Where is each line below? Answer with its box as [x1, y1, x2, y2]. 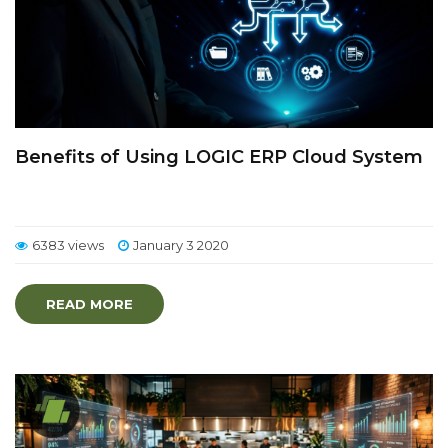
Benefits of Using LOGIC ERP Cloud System [15, 146, 423, 168]
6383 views [32, 237, 104, 253]
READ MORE [46, 296, 133, 312]
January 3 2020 [133, 237, 229, 253]
